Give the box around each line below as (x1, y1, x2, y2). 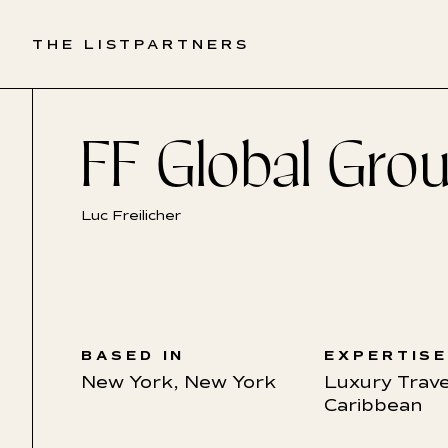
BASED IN (81, 347, 186, 364)
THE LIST (32, 35, 135, 53)
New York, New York (81, 371, 276, 393)
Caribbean (324, 394, 422, 416)
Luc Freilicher (81, 207, 181, 224)
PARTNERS (134, 35, 250, 53)
